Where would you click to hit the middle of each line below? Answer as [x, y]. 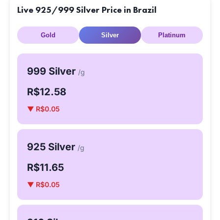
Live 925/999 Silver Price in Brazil [87, 10]
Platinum [172, 35]
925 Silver [52, 147]
